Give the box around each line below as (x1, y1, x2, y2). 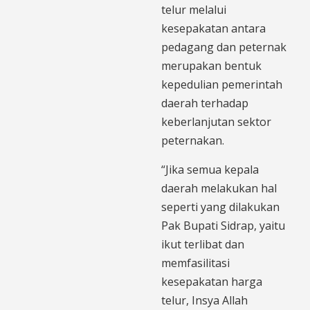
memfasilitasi (161, 255, 230, 271)
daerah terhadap (161, 95, 248, 111)
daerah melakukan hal (161, 180, 277, 196)
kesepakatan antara (161, 20, 266, 36)
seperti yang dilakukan (161, 199, 280, 215)
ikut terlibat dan (161, 236, 244, 252)
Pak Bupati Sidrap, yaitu (161, 217, 285, 233)
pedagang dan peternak (161, 39, 286, 55)
